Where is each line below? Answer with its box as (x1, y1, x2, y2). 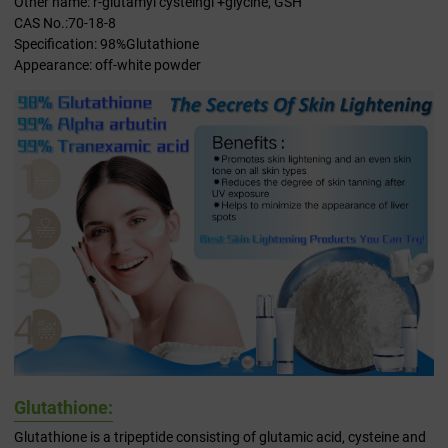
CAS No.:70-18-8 (14, 15, 116, 32)
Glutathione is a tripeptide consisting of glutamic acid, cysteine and (14, 429, 426, 446)
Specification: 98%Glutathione (14, 36, 199, 53)
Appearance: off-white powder (14, 57, 201, 74)
